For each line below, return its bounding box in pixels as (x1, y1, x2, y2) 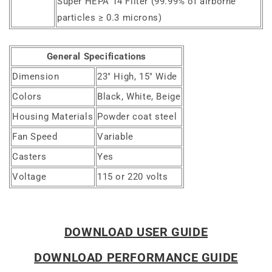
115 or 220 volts (97, 171, 168, 183)
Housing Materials (12, 111, 93, 123)
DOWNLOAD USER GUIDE (64, 224, 208, 239)
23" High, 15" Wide (97, 71, 177, 83)
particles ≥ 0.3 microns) (57, 12, 162, 24)
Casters (12, 151, 47, 163)
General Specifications (46, 51, 147, 63)
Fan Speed (12, 131, 58, 143)
